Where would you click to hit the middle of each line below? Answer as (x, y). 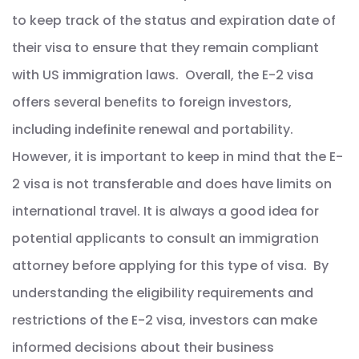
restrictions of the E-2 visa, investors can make (165, 321)
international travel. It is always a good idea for (165, 212)
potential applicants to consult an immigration (165, 239)
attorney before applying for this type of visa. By (170, 266)
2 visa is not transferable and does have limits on (172, 184)
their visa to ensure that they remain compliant (165, 48)
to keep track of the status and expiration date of (174, 21)
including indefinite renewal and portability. (153, 130)
